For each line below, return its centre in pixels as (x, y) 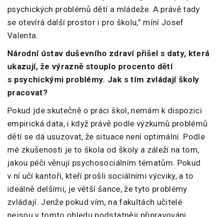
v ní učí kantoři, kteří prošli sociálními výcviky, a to (101, 176)
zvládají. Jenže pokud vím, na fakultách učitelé (95, 202)
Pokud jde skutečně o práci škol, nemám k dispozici (105, 111)
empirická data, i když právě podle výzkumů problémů (108, 124)
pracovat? (28, 93)
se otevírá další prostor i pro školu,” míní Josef (96, 23)
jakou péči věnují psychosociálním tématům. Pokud (104, 163)
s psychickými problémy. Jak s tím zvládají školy (103, 80)
